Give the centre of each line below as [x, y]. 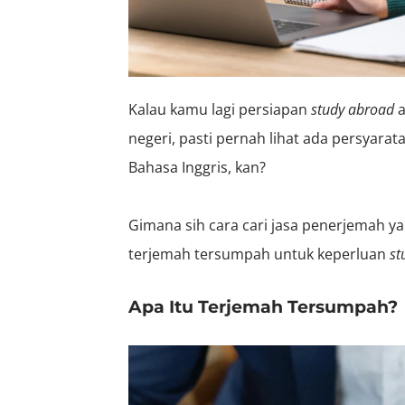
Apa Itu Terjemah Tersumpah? [263, 306]
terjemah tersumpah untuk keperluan [259, 254]
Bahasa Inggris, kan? [197, 167]
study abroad [353, 109]
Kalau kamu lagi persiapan [220, 109]
